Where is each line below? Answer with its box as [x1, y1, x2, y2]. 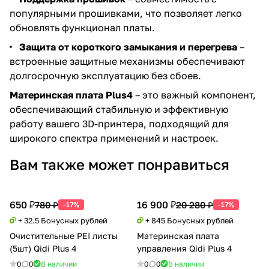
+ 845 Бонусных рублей [145, 215, 234, 225]
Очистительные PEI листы [10, 230, 118, 241]
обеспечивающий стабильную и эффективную [10, 103, 228, 115]
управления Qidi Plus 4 [137, 243, 232, 253]
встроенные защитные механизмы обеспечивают [10, 55, 245, 67]
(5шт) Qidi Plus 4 [10, 243, 77, 253]
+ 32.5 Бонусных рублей [18, 215, 107, 225]
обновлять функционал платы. [10, 21, 155, 34]
